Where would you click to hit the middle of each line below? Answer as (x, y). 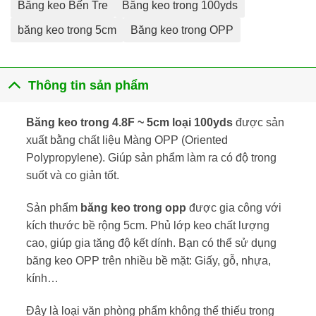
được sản (258, 123)
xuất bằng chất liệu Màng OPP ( (105, 140)
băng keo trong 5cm (67, 30)
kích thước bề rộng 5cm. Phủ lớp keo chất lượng (147, 225)
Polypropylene (62, 158)
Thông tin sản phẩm (89, 85)
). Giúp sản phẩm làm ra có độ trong (187, 158)
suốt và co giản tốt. (72, 176)
